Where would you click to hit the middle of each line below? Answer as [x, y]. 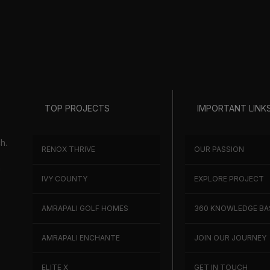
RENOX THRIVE [68, 149]
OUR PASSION [219, 149]
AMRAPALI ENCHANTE [81, 237]
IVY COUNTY [64, 178]
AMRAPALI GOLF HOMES [85, 208]
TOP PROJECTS [77, 108]
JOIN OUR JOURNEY [231, 237]
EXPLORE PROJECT [229, 178]
